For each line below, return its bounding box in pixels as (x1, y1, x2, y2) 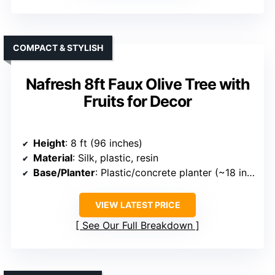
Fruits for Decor (83, 92, 192, 111)
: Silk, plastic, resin (72, 152, 158, 165)
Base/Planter (33, 166, 95, 179)
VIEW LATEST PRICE (95, 199, 180, 211)
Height (33, 137, 65, 150)
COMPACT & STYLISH (13, 42, 103, 53)
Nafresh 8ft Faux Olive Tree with (25, 75, 250, 94)
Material (33, 152, 72, 165)
